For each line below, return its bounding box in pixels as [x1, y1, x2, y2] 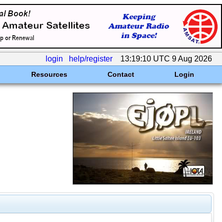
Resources [31, 70, 67, 78]
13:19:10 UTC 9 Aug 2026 [118, 55, 214, 63]
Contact [107, 70, 134, 78]
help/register [69, 55, 112, 63]
